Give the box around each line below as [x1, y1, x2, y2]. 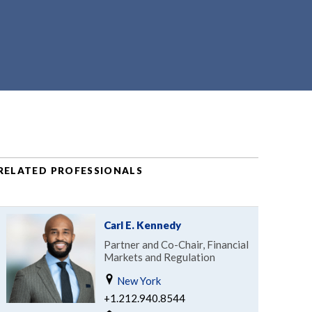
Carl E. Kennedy [103, 218, 181, 231]
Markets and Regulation [103, 250, 215, 263]
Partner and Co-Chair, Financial [103, 237, 249, 251]
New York [114, 274, 161, 287]
